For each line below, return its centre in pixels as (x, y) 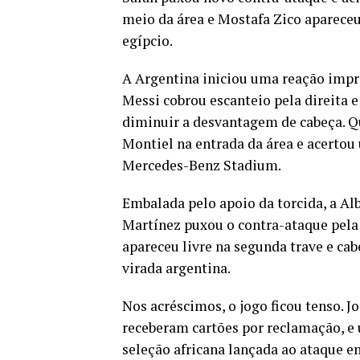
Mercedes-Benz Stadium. (202, 165)
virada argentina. (176, 268)
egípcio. (147, 41)
